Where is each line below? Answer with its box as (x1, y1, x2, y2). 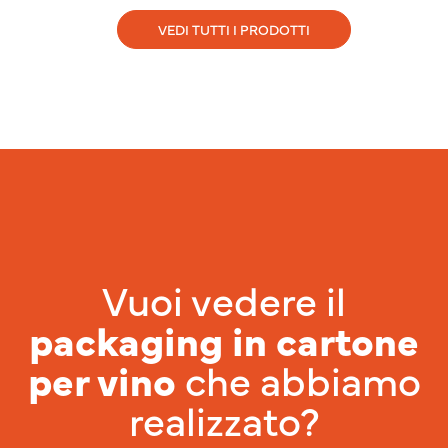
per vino (27, 350, 176, 407)
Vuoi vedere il (102, 270, 346, 327)
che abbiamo (175, 350, 421, 407)
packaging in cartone (29, 310, 419, 367)
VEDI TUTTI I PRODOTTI (158, 18, 310, 39)
